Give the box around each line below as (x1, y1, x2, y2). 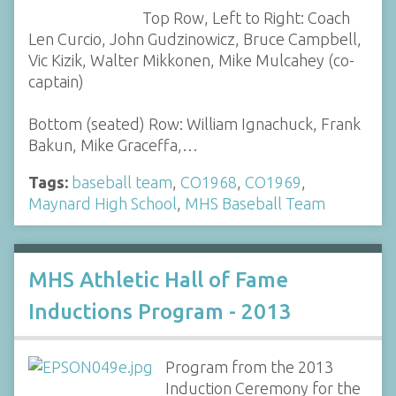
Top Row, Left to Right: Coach (141, 8, 350, 27)
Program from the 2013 (164, 358, 333, 376)
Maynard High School (28, 194, 177, 212)
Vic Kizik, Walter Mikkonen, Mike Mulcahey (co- (28, 50, 354, 69)
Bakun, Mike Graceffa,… (28, 135, 198, 154)
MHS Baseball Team (185, 194, 325, 212)
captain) (28, 72, 84, 90)
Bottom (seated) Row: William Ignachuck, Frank (28, 114, 361, 133)
